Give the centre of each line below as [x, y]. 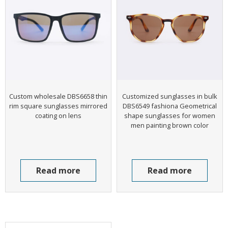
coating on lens [58, 115]
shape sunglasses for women [170, 115]
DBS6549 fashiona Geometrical [170, 106]
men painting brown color [170, 125]
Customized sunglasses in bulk [170, 96]
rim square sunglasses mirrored [58, 106]
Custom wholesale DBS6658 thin [58, 96]
